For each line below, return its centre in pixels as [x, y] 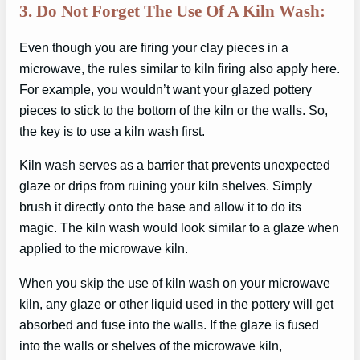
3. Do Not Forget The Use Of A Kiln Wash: [172, 11]
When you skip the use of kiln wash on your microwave [175, 282]
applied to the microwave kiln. [104, 249]
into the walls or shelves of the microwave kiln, [151, 345]
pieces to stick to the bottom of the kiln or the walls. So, [174, 110]
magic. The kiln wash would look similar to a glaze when [179, 228]
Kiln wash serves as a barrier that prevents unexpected [175, 165]
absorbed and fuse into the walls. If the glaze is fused [169, 324]
